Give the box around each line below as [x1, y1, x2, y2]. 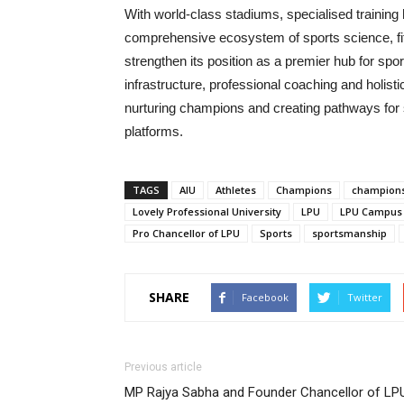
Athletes [216, 182, 256, 197]
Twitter [347, 289, 382, 304]
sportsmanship [312, 225, 387, 240]
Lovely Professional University [133, 204, 281, 218]
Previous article [124, 360, 202, 373]
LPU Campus [340, 204, 402, 218]
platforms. [124, 123, 183, 139]
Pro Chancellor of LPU [133, 225, 240, 240]
